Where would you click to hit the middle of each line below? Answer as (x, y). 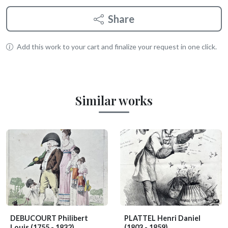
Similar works (114, 101)
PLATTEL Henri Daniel (162, 218)
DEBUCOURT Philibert (49, 218)
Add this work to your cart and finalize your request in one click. (116, 47)
